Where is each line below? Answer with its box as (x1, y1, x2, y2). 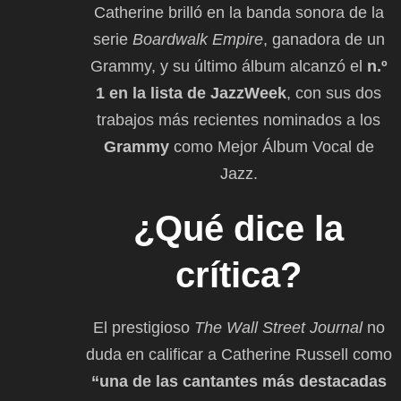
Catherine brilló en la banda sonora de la (93, 3, 384, 21)
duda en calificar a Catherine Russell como (85, 345, 392, 363)
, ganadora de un (262, 30, 385, 48)
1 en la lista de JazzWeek (96, 83, 286, 102)
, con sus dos (286, 83, 381, 102)
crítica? (175, 254, 302, 294)
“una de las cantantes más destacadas (90, 371, 387, 390)
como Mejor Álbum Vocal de (168, 137, 374, 156)
